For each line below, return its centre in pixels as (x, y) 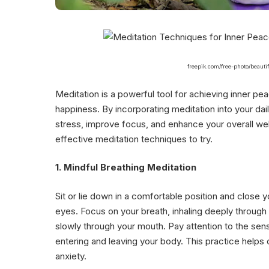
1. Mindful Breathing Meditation (126, 168)
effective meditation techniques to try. (134, 139)
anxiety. (71, 256)
